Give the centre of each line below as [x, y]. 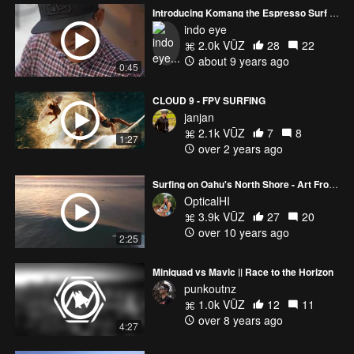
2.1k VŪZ [220, 133]
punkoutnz [210, 289]
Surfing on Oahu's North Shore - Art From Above [333, 184]
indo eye [205, 30]
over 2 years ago [239, 149]
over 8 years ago [239, 320]
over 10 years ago [242, 233]
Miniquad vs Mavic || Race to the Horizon [243, 272]
